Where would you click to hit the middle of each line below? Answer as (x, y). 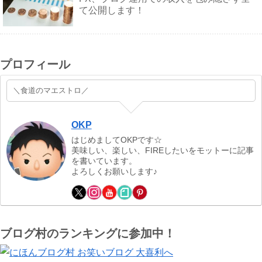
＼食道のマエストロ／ (51, 90)
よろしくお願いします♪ (114, 172)
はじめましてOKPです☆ (116, 140)
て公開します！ (112, 11)
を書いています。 (104, 161)
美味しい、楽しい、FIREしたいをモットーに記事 (162, 151)
